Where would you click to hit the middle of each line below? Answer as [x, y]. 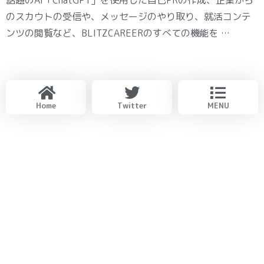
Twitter [132, 105]
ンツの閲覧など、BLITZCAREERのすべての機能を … [118, 33]
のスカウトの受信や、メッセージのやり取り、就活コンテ [128, 16]
